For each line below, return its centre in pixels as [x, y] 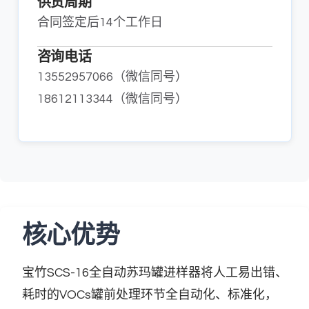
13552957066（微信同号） [112, 77]
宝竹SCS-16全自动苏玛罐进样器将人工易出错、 [154, 272]
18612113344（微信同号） [112, 99]
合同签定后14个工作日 [100, 22]
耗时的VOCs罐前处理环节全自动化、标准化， [149, 295]
